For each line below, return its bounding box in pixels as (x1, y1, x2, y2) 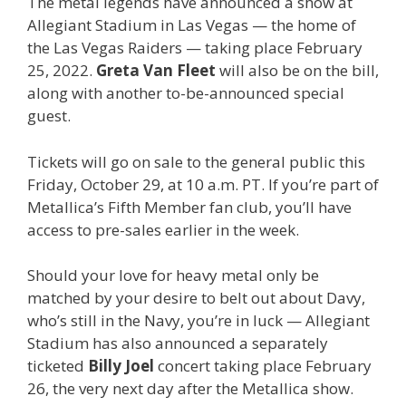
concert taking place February (154, 355, 372, 377)
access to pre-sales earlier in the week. (27, 218, 299, 240)
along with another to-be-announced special (27, 82, 344, 104)
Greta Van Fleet (96, 60, 216, 82)
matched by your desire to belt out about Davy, (27, 287, 365, 309)
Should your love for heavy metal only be (27, 265, 319, 286)
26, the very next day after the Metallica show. (27, 378, 353, 400)
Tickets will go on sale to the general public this (27, 150, 365, 172)
